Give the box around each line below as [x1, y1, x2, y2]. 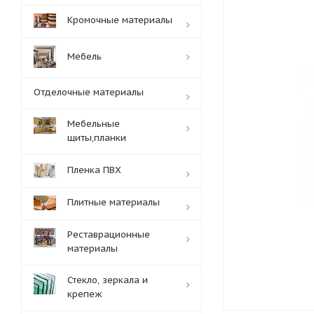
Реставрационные [67, 228, 150, 240]
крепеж [67, 288, 102, 300]
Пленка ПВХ [67, 164, 121, 176]
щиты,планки [67, 132, 126, 144]
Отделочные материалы [34, 86, 144, 98]
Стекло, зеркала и [67, 274, 148, 286]
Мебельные [67, 118, 120, 130]
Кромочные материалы [67, 14, 172, 26]
